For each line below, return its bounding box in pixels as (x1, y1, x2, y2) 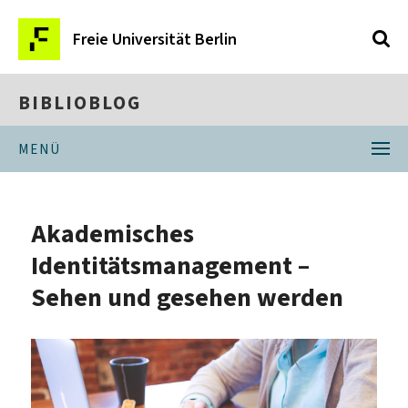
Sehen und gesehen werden (31, 280, 344, 314)
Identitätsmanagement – (31, 249, 311, 282)
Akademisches (31, 217, 195, 250)
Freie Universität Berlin (73, 28, 237, 50)
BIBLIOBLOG (18, 90, 141, 116)
